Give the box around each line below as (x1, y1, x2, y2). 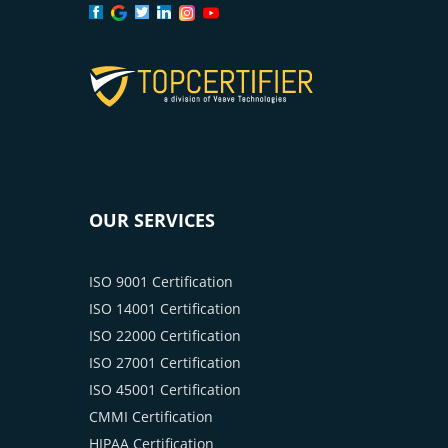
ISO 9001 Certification (89, 271, 233, 291)
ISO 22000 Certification (89, 325, 241, 345)
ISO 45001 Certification (89, 379, 241, 399)
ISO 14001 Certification (89, 298, 241, 318)
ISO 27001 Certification (89, 352, 241, 372)
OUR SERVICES (89, 207, 215, 232)
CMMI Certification (89, 406, 213, 426)
